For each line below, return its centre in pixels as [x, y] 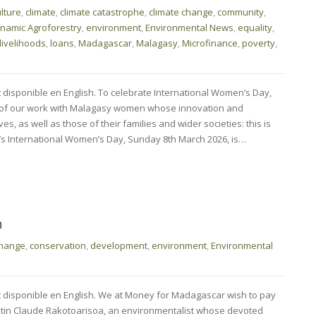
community [241, 12]
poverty [259, 43]
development [119, 245]
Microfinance [210, 43]
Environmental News [189, 27]
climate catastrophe [102, 12]
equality [255, 27]
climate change [181, 12]
